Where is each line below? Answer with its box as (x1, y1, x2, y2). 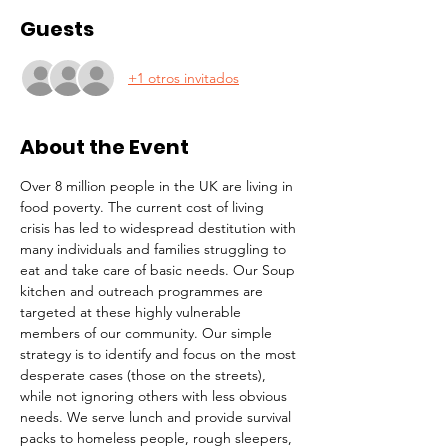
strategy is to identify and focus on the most (20, 345, 300, 363)
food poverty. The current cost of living (20, 198, 268, 216)
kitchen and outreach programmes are (20, 282, 267, 300)
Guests (20, 15, 94, 43)
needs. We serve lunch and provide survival (20, 408, 295, 426)
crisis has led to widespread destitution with (20, 219, 300, 237)
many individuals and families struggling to (20, 240, 290, 258)
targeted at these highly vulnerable (20, 303, 245, 321)
